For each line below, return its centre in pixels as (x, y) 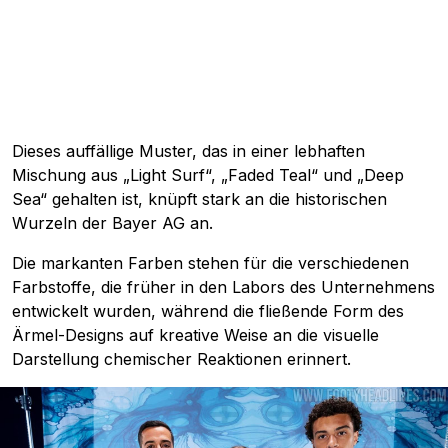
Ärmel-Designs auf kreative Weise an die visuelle (195, 334)
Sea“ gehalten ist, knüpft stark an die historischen (199, 198)
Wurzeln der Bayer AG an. (112, 222)
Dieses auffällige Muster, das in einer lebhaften (188, 150)
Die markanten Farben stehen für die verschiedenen (210, 262)
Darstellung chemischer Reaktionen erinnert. (181, 358)
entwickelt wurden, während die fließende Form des (208, 310)
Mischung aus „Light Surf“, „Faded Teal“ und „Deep (208, 174)
